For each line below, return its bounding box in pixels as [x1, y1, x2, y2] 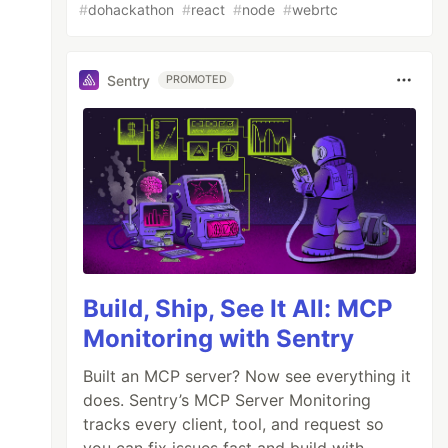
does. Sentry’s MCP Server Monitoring [83, 390, 372, 411]
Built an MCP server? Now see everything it [83, 366, 412, 387]
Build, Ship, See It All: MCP [83, 294, 394, 324]
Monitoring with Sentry [83, 324, 355, 354]
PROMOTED [166, 73, 227, 86]
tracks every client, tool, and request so [83, 414, 385, 435]
